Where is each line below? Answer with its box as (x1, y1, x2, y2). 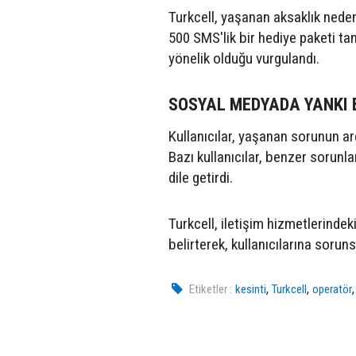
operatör (312, 281, 353, 296)
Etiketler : (189, 281, 233, 296)
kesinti (235, 281, 267, 296)
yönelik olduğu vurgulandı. (168, 48, 319, 68)
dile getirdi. (168, 168, 233, 187)
